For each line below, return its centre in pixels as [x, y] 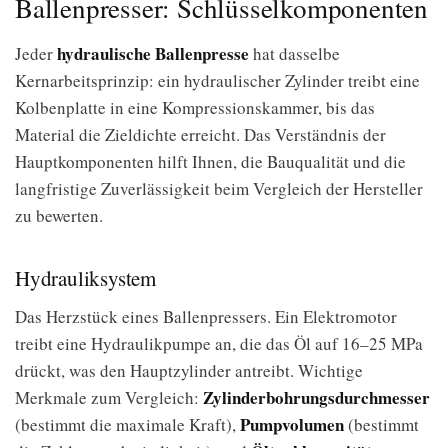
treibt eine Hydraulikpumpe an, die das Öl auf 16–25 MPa [219, 343]
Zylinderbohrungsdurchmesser [316, 397]
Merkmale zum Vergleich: [109, 397]
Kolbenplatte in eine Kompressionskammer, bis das [195, 107]
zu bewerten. [59, 215]
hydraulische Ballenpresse [153, 53]
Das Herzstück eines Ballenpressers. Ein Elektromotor [206, 316]
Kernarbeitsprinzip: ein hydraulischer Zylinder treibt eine [217, 80]
